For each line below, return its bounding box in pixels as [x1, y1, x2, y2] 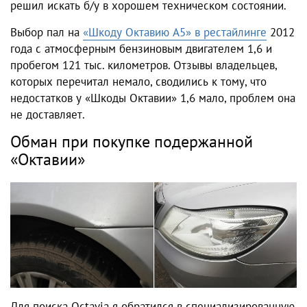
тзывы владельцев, [182, 58, 277, 73]
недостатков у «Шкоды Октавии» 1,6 [10, 90, 195, 106]
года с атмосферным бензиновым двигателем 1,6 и [10, 41, 272, 56]
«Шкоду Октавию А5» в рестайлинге [83, 25, 267, 40]
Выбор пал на [10, 25, 83, 40]
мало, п [195, 90, 236, 106]
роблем [236, 90, 278, 106]
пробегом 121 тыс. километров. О [10, 58, 182, 73]
